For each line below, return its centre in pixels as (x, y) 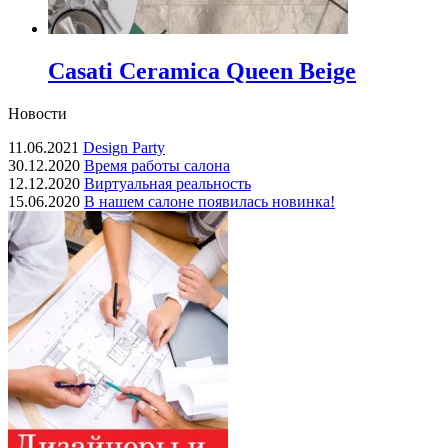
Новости (37, 113)
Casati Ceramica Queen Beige (202, 70)
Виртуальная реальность (167, 183)
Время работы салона (157, 165)
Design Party (124, 147)
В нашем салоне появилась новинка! (209, 201)
